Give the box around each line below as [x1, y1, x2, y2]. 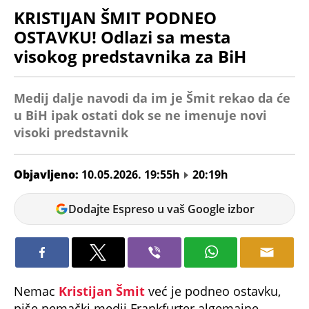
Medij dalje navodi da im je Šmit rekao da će [14, 89, 290, 106]
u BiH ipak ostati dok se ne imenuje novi [14, 106, 267, 123]
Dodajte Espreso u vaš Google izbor [68, 201, 255, 217]
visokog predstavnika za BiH [14, 44, 246, 68]
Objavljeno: [14, 166, 81, 182]
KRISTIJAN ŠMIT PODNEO [14, 6, 217, 29]
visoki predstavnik [14, 123, 128, 141]
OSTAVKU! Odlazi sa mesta [14, 25, 231, 48]
